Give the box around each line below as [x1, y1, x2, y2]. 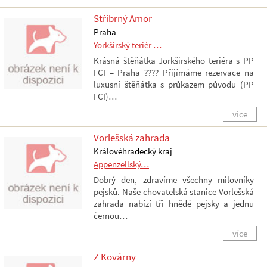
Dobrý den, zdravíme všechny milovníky [94, 174, 254, 185]
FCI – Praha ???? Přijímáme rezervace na [94, 67, 254, 78]
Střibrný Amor [94, 12, 152, 25]
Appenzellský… [94, 159, 149, 170]
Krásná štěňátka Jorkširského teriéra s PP [94, 55, 254, 66]
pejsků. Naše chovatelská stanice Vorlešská [94, 186, 254, 197]
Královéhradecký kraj [94, 145, 172, 157]
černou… [94, 210, 128, 221]
